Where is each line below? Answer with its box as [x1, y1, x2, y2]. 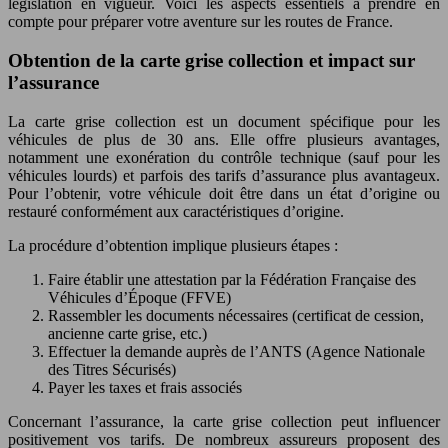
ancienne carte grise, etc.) [48, 324, 207, 342]
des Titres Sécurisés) [48, 360, 176, 378]
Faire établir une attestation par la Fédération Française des [48, 270, 416, 288]
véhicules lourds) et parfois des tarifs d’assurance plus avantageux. [8, 166, 440, 184]
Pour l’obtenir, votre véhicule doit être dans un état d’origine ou [8, 184, 440, 202]
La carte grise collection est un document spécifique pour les [8, 112, 440, 130]
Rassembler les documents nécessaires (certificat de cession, [48, 306, 424, 324]
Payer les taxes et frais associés [48, 378, 242, 396]
